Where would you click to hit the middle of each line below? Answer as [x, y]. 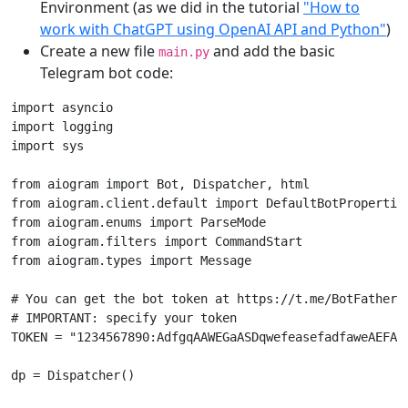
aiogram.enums [95, 222]
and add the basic [272, 51]
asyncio [87, 107]
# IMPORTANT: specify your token [124, 317]
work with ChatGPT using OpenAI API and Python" [213, 29]
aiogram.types [95, 260]
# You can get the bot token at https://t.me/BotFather [204, 298]
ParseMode [233, 222]
